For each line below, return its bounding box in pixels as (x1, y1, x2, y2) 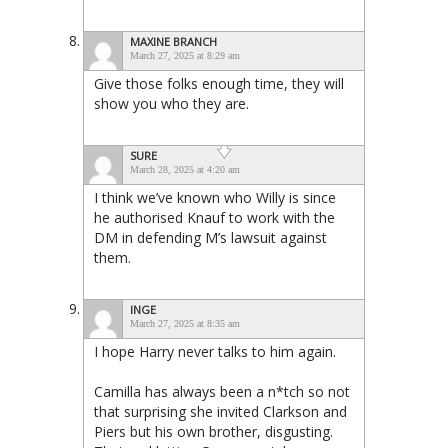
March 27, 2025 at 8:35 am (130, 317, 240, 329)
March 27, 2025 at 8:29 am (130, 49, 240, 61)
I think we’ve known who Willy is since (94, 187, 336, 207)
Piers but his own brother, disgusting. (94, 421, 333, 441)
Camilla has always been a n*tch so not (94, 381, 350, 401)
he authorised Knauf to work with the (94, 207, 335, 227)
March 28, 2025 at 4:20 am (130, 163, 240, 175)
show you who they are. (94, 93, 249, 113)
